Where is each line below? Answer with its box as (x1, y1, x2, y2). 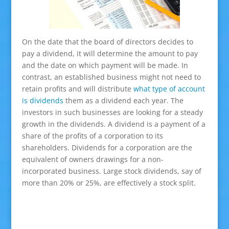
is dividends (21, 95, 63, 105)
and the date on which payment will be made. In (21, 60, 188, 70)
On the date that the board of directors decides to (21, 36, 193, 47)
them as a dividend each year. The (63, 95, 184, 105)
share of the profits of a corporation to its (21, 130, 163, 141)
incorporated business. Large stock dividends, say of (21, 166, 201, 176)
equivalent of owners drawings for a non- (21, 154, 164, 164)
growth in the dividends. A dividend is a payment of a (21, 119, 205, 129)
